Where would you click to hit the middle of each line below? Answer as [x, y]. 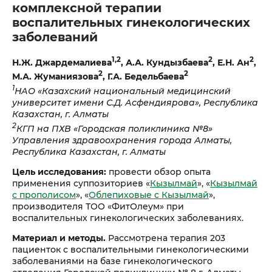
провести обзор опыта [158, 172]
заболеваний [55, 37]
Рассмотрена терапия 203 [165, 238]
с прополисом [44, 195]
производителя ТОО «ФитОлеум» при [98, 206]
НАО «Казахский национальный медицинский [123, 91]
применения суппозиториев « [81, 183]
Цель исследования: [59, 172]
